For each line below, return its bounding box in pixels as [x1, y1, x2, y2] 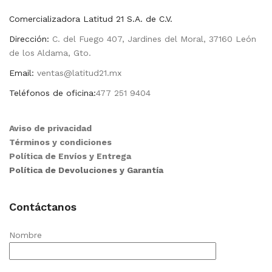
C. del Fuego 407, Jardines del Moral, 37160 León [49, 34, 256, 44]
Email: [9, 68, 34, 78]
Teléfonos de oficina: [9, 88, 96, 98]
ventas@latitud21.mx [34, 68, 121, 78]
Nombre [9, 230, 42, 240]
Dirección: [9, 34, 49, 44]
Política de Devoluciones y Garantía [9, 165, 163, 175]
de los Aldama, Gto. [9, 48, 91, 58]
